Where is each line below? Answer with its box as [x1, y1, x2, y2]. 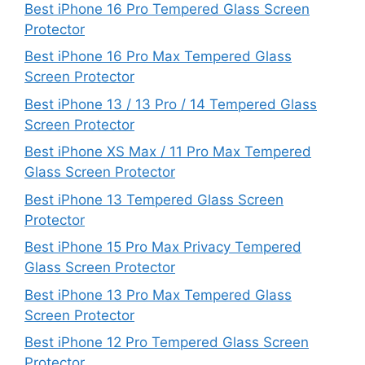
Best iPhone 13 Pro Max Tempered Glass [24, 286, 292, 303]
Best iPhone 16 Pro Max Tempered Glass [24, 48, 292, 64]
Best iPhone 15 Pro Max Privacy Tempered [24, 239, 301, 255]
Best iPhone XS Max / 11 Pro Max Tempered [24, 143, 311, 160]
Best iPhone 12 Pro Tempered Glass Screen [24, 334, 309, 350]
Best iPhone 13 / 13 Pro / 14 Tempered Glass [24, 95, 317, 112]
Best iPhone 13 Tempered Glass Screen [24, 191, 284, 208]
